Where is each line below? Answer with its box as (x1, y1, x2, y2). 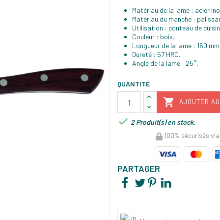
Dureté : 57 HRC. (132, 50, 180, 59)
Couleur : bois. (132, 32, 174, 41)
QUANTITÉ (117, 80, 150, 88)
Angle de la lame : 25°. (132, 59, 198, 68)
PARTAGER (117, 163, 160, 174)
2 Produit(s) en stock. (129, 117, 195, 126)
